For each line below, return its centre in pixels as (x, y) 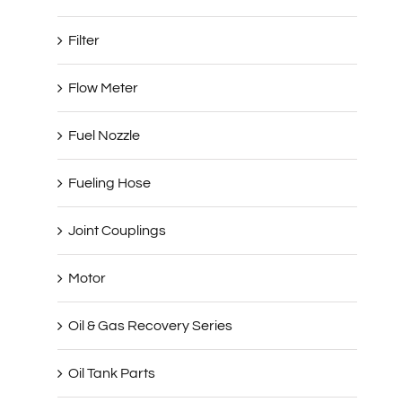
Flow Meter (103, 87)
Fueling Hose (109, 183)
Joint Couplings (117, 230)
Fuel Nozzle (104, 135)
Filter (84, 40)
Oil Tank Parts (112, 373)
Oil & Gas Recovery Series (150, 325)
